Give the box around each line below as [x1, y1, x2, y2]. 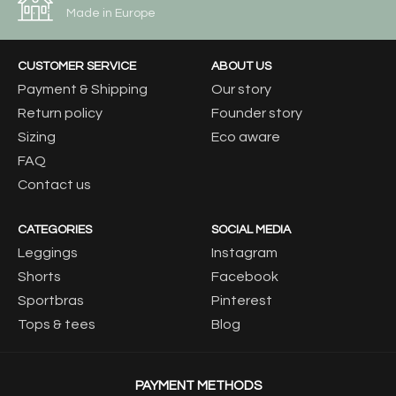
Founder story [211, 105, 302, 120]
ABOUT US [211, 59, 271, 72]
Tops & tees [18, 316, 95, 331]
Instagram [211, 245, 278, 260]
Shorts [18, 269, 61, 284]
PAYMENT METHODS [134, 378, 262, 392]
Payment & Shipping [18, 81, 148, 96]
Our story [211, 81, 271, 96]
